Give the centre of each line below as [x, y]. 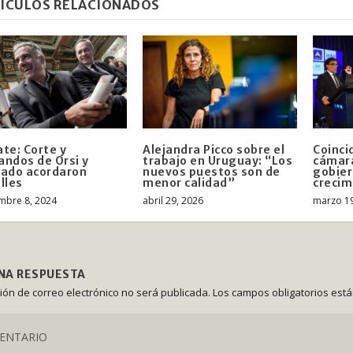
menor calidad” [189, 182]
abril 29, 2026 [173, 200]
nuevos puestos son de [212, 171]
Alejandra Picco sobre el [214, 149]
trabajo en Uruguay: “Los [218, 160]
